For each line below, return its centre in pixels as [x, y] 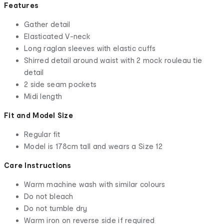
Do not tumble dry [56, 208]
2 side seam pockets [60, 84]
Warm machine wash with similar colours [95, 184]
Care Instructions [38, 165]
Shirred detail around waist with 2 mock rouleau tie [113, 60]
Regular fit [42, 134]
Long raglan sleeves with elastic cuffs [90, 48]
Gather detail [47, 24]
